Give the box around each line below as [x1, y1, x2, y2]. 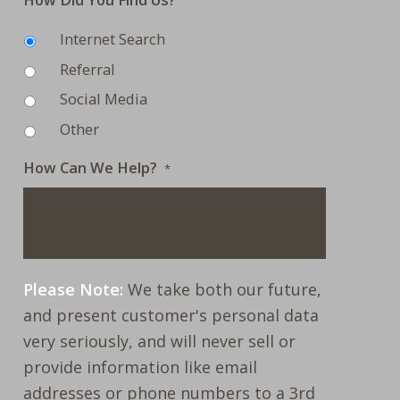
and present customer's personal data [23, 304, 320, 327]
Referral [60, 58, 116, 79]
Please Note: [23, 279, 124, 301]
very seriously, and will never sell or [23, 330, 296, 353]
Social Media [60, 88, 148, 110]
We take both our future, [123, 279, 322, 301]
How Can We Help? [23, 157, 158, 179]
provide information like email [23, 356, 258, 379]
